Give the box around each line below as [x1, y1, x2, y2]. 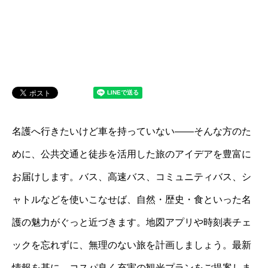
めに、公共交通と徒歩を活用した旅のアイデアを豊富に [12, 149, 251, 159]
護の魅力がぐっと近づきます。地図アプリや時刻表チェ [12, 217, 251, 227]
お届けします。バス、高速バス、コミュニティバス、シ [12, 172, 251, 182]
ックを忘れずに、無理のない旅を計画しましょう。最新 [12, 240, 251, 250]
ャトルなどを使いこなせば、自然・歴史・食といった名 [12, 194, 251, 205]
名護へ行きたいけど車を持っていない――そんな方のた [12, 126, 251, 136]
